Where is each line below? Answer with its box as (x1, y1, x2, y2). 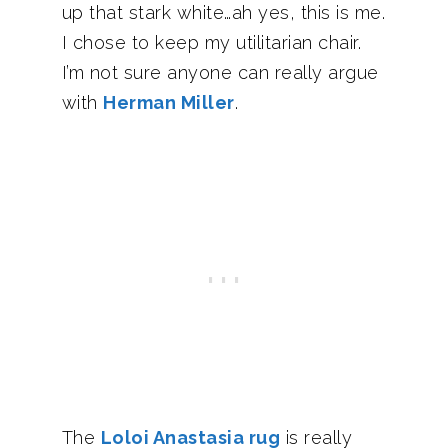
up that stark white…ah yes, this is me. (61, 2, 385, 23)
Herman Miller (103, 92, 235, 113)
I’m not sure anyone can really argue (61, 62, 379, 83)
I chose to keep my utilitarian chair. (61, 32, 361, 53)
